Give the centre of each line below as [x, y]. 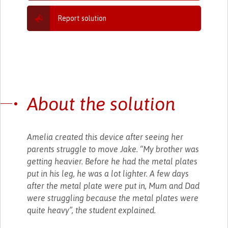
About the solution [101, 104]
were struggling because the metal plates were [113, 198]
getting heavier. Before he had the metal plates [112, 161]
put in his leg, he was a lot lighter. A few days [108, 173]
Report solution [82, 18]
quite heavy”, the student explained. [92, 210]
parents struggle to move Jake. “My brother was [113, 149]
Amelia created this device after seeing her [105, 137]
